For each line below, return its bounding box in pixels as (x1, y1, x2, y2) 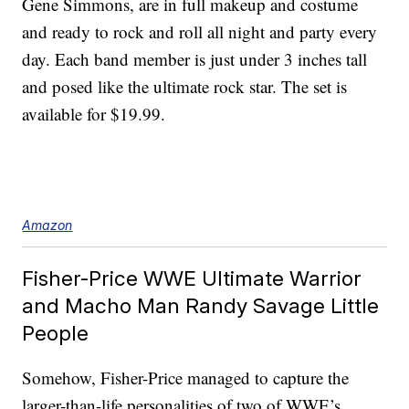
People (22, 320, 89, 346)
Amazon (22, 217, 73, 234)
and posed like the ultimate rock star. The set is (22, 75, 348, 99)
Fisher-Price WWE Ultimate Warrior (22, 266, 362, 291)
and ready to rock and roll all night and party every (22, 20, 378, 44)
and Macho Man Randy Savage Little (22, 293, 380, 319)
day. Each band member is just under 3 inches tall (22, 47, 368, 71)
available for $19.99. (22, 102, 166, 126)
